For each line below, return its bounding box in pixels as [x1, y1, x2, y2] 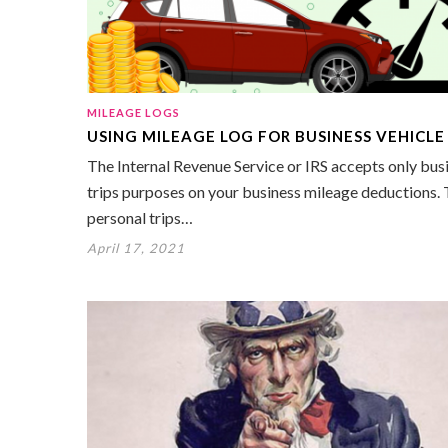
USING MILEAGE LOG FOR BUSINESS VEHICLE [87, 127, 445, 146]
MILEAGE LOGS [87, 106, 180, 120]
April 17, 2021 [87, 240, 185, 257]
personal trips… [87, 208, 193, 228]
